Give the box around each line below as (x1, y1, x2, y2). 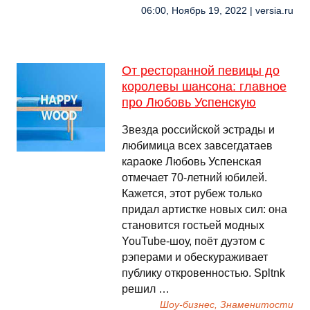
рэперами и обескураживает (122, 251, 268, 263)
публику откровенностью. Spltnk (122, 267, 285, 279)
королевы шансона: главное (122, 80, 286, 93)
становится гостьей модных (122, 219, 264, 231)
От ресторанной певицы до (122, 64, 280, 77)
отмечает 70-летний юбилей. (122, 172, 267, 183)
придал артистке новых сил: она (122, 203, 287, 215)
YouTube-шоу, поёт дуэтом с (122, 235, 265, 247)
